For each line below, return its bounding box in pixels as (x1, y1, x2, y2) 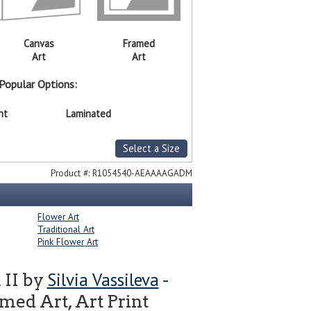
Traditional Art (37, 223, 94, 236)
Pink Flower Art (37, 235, 98, 249)
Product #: (50, 167, 92, 180)
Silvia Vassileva (47, 269, 159, 292)
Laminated (66, 107, 112, 121)
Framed (122, 37, 155, 51)
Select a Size (122, 142, 180, 155)
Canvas (24, 37, 54, 51)
